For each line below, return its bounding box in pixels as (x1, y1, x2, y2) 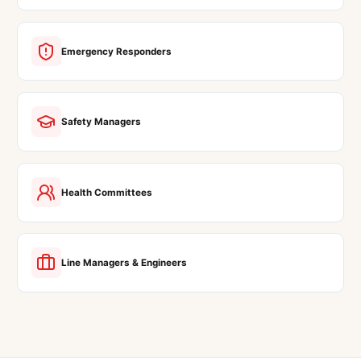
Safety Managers (61, 116, 142, 128)
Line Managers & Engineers (61, 257, 188, 269)
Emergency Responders (61, 45, 172, 57)
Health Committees (61, 186, 153, 198)
